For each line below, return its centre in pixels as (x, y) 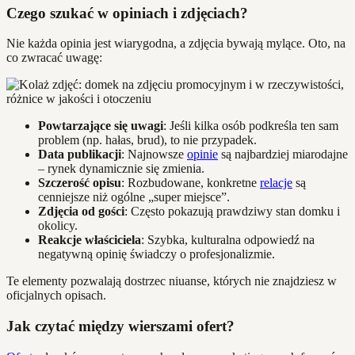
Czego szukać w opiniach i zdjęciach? (127, 13)
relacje (276, 183)
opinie (202, 155)
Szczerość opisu (80, 183)
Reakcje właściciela (90, 240)
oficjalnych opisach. (56, 296)
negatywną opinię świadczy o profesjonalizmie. (157, 254)
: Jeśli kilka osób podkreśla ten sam (251, 126)
